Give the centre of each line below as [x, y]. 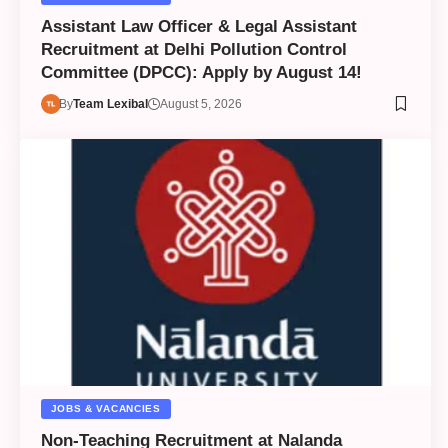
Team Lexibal [111, 103]
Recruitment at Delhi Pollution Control [193, 49]
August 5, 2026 [201, 103]
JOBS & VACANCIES [105, 408]
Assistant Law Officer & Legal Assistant [198, 26]
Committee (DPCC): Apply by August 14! [201, 72]
